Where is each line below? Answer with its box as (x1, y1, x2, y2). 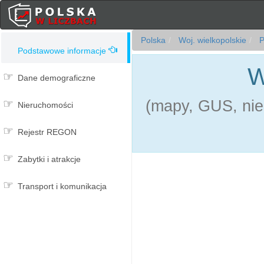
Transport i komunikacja (18, 181, 107, 191)
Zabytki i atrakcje (18, 154, 81, 164)
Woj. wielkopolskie (176, 35, 246, 45)
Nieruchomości (18, 100, 73, 110)
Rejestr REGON (18, 127, 77, 137)
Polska (141, 35, 166, 45)
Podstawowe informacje (18, 46, 106, 55)
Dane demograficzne (18, 73, 95, 82)
